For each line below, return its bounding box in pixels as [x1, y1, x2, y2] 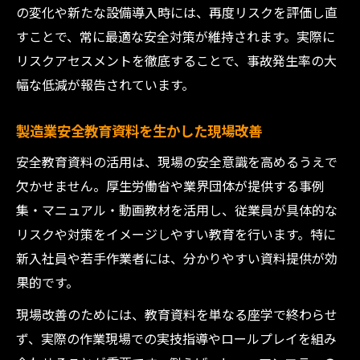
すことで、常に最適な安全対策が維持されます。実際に [16, 27, 335, 46]
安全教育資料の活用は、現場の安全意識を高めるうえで [16, 152, 337, 171]
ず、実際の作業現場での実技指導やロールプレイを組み [16, 329, 337, 348]
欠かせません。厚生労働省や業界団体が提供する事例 [16, 176, 325, 195]
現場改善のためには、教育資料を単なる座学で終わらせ [16, 305, 337, 324]
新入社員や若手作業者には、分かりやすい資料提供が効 [16, 248, 337, 268]
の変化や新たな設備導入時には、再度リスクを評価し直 [16, 2, 337, 22]
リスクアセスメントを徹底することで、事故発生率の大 [16, 51, 337, 70]
